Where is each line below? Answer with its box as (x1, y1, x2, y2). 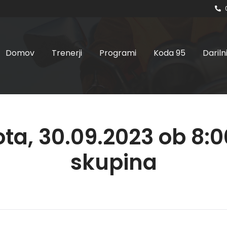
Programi (99, 47, 136, 59)
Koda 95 (154, 47, 185, 59)
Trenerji (52, 47, 82, 59)
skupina (70, 147, 157, 177)
